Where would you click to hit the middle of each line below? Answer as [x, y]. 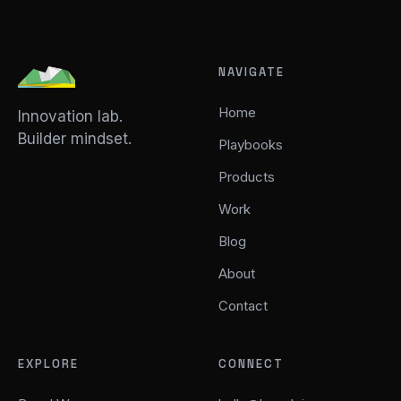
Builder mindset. [75, 138]
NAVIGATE [252, 72]
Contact [243, 306]
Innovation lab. [70, 116]
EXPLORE [48, 364]
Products [247, 177]
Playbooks [251, 145]
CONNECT [251, 364]
